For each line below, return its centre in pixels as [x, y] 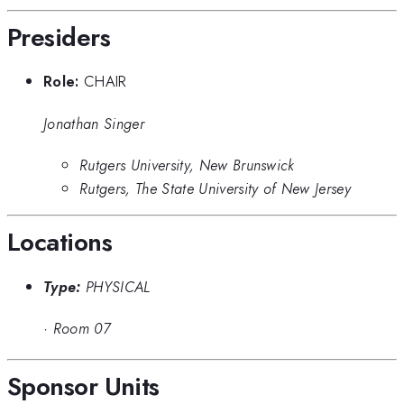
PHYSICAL [118, 286]
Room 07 [81, 329]
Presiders [59, 37]
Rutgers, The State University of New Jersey [216, 188]
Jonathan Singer [94, 123]
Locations [60, 243]
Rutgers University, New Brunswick [187, 165]
